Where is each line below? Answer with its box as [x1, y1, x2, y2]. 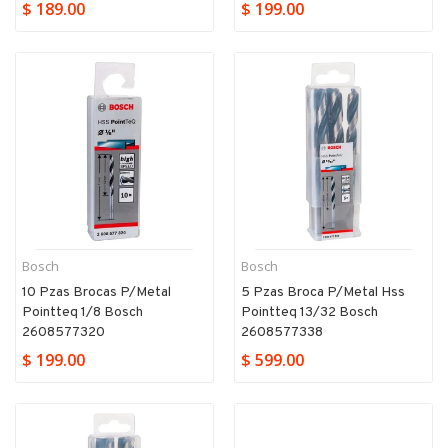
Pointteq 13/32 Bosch [241, 304, 378, 322]
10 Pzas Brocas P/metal [22, 284, 171, 302]
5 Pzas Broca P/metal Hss [241, 284, 405, 302]
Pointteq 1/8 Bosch [22, 304, 143, 322]
